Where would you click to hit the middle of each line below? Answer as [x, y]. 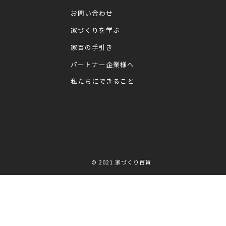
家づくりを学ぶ [95, 30]
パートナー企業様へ [102, 64]
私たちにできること [102, 81]
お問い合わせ [92, 13]
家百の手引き [92, 47]
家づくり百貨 [133, 162]
